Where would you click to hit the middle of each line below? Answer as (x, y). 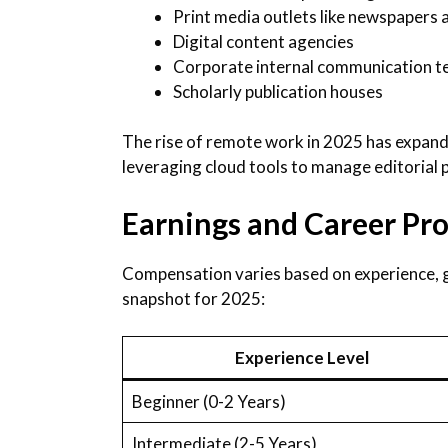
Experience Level (302, 358)
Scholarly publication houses (278, 91)
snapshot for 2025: (193, 298)
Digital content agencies (263, 41)
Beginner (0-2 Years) (208, 402)
